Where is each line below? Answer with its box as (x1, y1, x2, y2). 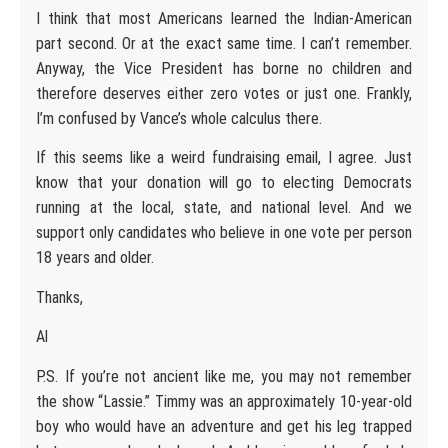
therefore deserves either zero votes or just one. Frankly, (36, 83, 412, 103)
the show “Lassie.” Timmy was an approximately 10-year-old (36, 391, 412, 411)
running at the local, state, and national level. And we (36, 198, 412, 218)
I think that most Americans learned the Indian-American (36, 8, 412, 28)
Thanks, (36, 287, 84, 307)
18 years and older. (36, 248, 159, 268)
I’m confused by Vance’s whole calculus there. (36, 108, 323, 128)
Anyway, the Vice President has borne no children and (36, 58, 412, 78)
